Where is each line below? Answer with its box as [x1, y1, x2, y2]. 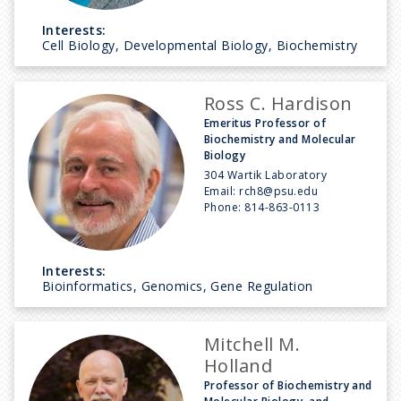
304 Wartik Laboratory [204, 166, 328, 183]
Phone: [204, 199, 245, 215]
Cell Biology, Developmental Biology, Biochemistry [42, 36, 358, 54]
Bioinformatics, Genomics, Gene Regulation [42, 277, 313, 294]
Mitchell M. [204, 331, 301, 356]
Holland [204, 353, 273, 378]
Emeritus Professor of [204, 115, 327, 131]
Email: [204, 183, 240, 199]
